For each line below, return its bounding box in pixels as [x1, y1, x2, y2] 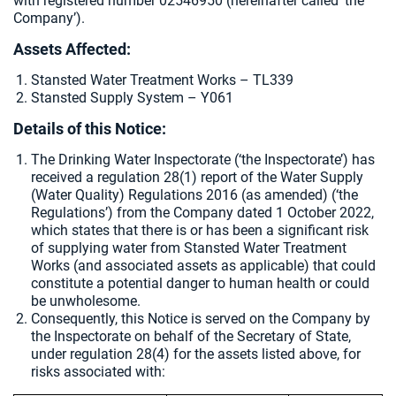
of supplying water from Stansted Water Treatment [31, 240, 346, 256]
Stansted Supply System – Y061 [31, 89, 233, 106]
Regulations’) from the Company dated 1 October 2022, [31, 204, 374, 221]
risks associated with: [31, 363, 165, 380]
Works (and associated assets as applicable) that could [31, 257, 376, 274]
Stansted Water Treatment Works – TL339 [31, 72, 293, 88]
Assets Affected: [13, 40, 131, 58]
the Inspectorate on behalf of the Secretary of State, [31, 328, 351, 345]
